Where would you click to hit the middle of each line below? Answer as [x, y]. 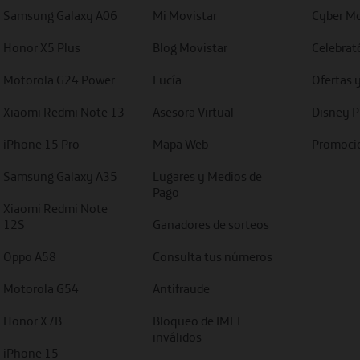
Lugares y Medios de [207, 176]
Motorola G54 [41, 288]
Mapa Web [180, 144]
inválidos [177, 337]
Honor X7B [32, 321]
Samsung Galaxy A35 [60, 176]
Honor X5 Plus [41, 47]
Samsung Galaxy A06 [60, 15]
